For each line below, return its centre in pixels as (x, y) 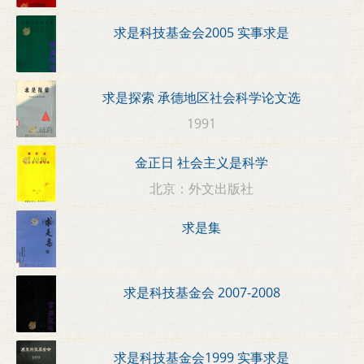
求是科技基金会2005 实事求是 (202, 33)
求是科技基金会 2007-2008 (201, 293)
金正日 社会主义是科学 (202, 163)
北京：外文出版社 (202, 188)
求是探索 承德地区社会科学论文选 (202, 98)
